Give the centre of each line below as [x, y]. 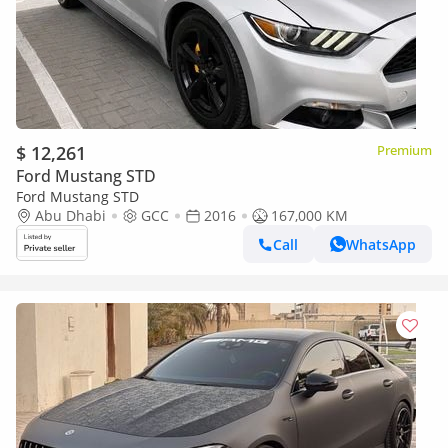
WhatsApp [381, 244]
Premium [404, 150]
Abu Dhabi [70, 215]
